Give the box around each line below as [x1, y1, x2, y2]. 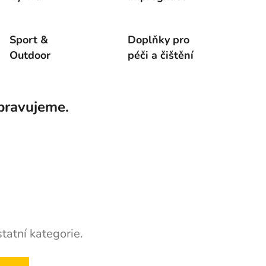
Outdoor [9, 47, 50, 62]
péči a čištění [128, 47, 194, 62]
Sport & [9, 32, 48, 47]
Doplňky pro [128, 32, 190, 47]
